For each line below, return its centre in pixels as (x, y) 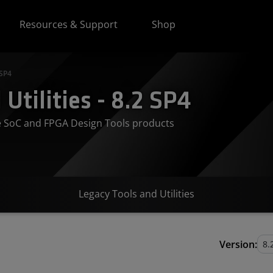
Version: (238, 244)
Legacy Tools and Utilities (136, 194)
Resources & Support (69, 24)
